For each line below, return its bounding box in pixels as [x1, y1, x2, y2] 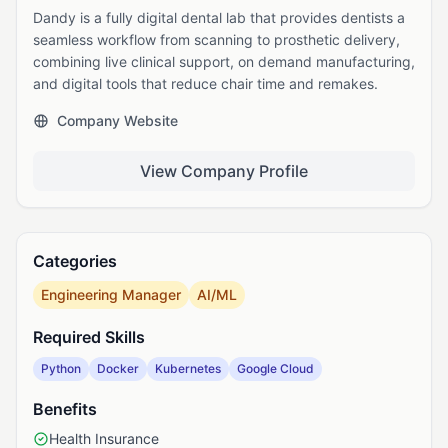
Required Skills [33, 327, 145, 347]
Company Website [57, 112, 178, 129]
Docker [97, 361, 139, 376]
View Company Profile [140, 161, 308, 181]
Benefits [33, 399, 97, 419]
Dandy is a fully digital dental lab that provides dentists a [33, 9, 405, 26]
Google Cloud [237, 361, 314, 376]
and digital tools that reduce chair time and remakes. [33, 75, 378, 92]
